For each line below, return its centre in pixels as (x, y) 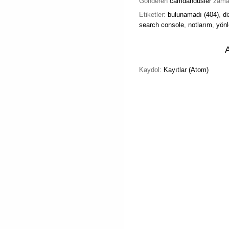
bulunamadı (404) (193, 15)
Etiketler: (153, 15)
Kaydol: (151, 70)
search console (162, 25)
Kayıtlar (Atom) (186, 70)
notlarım (200, 25)
